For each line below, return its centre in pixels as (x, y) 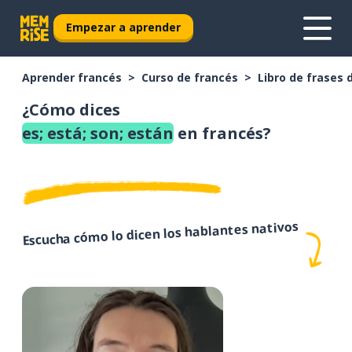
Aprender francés (72, 77)
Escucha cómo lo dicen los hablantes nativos (160, 233)
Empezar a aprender (123, 27)
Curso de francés (190, 77)
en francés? (222, 133)
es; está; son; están (98, 133)
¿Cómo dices (71, 110)
